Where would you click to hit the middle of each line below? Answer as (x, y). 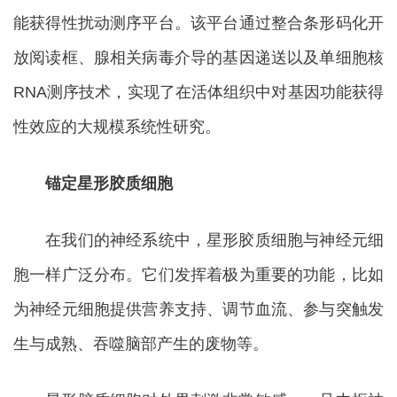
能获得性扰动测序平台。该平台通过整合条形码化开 (198, 23)
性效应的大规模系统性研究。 (117, 127)
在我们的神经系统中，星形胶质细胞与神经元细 (198, 240)
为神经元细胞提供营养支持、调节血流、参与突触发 (198, 309)
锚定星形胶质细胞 (93, 183)
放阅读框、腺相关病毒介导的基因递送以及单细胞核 (198, 58)
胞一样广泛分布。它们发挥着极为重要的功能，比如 (198, 275)
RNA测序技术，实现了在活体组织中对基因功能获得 (198, 92)
